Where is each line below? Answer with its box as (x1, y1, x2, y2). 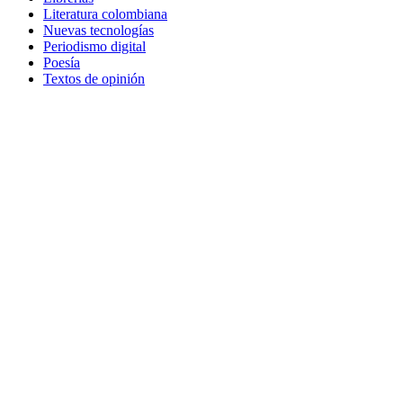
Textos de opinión (43, 71, 145, 87)
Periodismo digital (43, 39, 146, 55)
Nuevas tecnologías (43, 22, 154, 39)
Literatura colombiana (43, 6, 167, 22)
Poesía (43, 55, 80, 71)
